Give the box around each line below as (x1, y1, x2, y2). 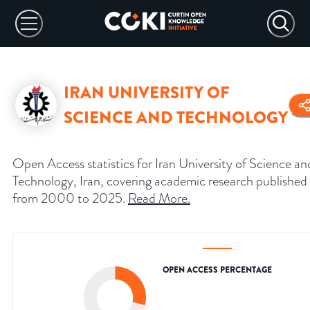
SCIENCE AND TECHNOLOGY (64, 106, 288, 130)
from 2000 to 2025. (12, 188, 125, 208)
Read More (128, 188, 188, 208)
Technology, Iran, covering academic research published (12, 171, 307, 191)
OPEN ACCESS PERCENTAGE (163, 264, 272, 277)
